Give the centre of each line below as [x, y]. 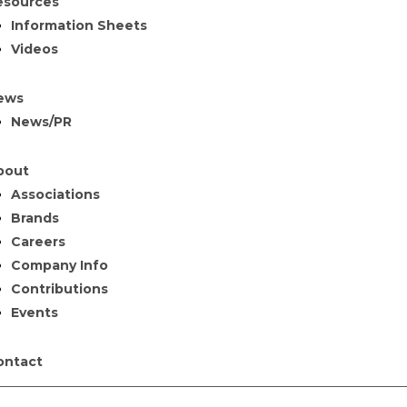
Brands [35, 218]
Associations [55, 194]
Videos [34, 49]
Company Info [59, 265]
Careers [38, 242]
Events [34, 313]
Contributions [59, 289]
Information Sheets [79, 25]
